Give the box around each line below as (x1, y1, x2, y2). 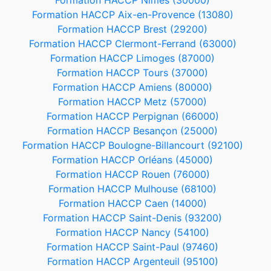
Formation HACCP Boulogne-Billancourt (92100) (22, 139, 243, 151)
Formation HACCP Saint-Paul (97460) (47, 241, 218, 253)
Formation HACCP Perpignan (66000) (46, 110, 219, 122)
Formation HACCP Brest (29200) (57, 23, 207, 35)
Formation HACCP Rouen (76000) (55, 168, 210, 180)
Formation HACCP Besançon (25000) (47, 125, 218, 137)
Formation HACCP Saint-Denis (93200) (43, 212, 222, 224)
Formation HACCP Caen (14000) (58, 197, 207, 209)
